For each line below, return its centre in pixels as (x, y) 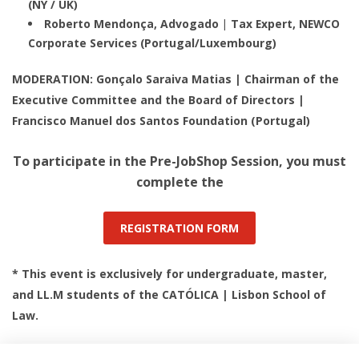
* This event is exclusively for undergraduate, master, (169, 274)
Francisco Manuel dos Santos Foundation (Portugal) (161, 121)
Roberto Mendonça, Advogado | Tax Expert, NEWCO (192, 24)
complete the (179, 182)
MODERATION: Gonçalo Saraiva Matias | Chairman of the (175, 79)
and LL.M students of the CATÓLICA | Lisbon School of (169, 295)
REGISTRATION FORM (179, 228)
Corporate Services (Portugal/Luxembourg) (152, 43)
